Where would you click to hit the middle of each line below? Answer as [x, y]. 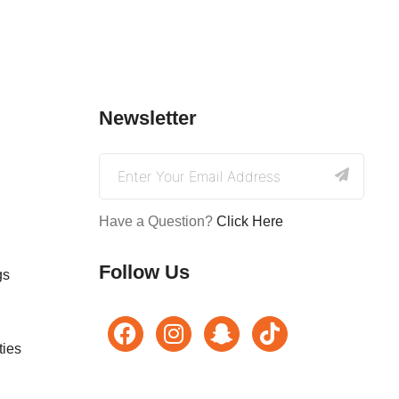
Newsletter [147, 118]
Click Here [249, 221]
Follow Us [144, 272]
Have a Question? [157, 221]
